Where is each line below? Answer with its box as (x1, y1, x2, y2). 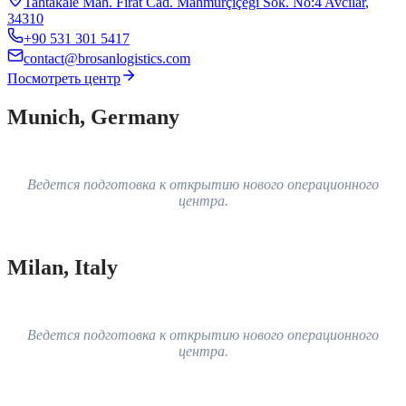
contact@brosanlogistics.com (24, 50, 190, 66)
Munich (7, 104, 80, 129)
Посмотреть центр (7, 70, 121, 86)
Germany (91, 104, 179, 129)
